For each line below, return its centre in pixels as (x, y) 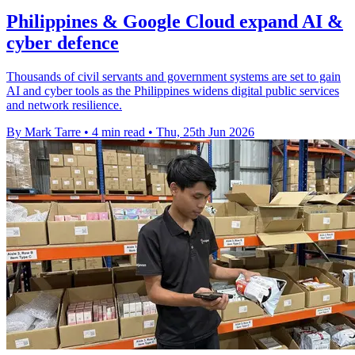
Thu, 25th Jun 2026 (205, 132)
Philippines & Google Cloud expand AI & (175, 21)
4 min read (118, 132)
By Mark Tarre (44, 132)
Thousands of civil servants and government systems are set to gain (174, 76)
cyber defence (63, 42)
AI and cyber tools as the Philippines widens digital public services (173, 90)
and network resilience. (64, 105)
